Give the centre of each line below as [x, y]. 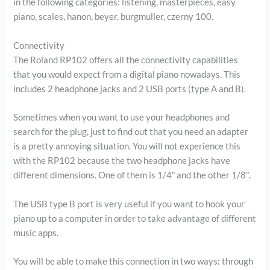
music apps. [36, 233]
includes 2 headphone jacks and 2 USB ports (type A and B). [130, 89]
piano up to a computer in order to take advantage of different [135, 218]
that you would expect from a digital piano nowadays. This [127, 74]
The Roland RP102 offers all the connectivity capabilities [126, 60]
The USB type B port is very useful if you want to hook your [129, 204]
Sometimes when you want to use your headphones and [122, 118]
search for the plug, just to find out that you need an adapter [131, 132]
